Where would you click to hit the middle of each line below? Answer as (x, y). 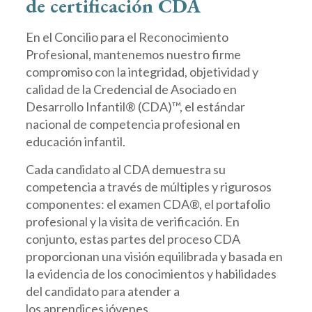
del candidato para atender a (102, 291)
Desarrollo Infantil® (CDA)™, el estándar (135, 107)
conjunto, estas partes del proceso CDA (133, 239)
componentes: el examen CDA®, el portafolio (148, 204)
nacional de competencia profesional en (133, 124)
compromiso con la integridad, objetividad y (142, 72)
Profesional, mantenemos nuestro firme (133, 54)
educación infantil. (75, 141)
